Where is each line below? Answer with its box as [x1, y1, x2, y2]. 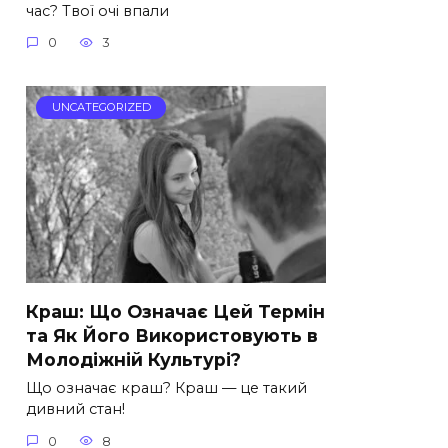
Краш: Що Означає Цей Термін [26, 300, 325, 322]
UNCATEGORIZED [51, 100, 151, 115]
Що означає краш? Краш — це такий [26, 379, 307, 398]
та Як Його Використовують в [26, 324, 318, 346]
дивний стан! [26, 400, 125, 419]
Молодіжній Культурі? [26, 348, 241, 370]
